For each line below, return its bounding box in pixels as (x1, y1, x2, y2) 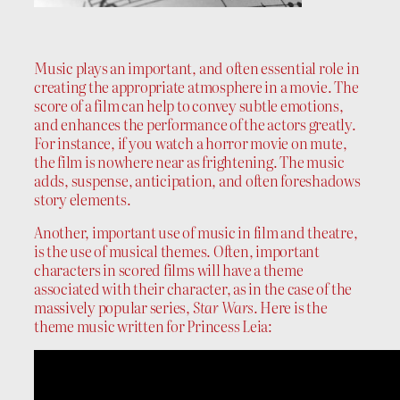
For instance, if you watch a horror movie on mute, (34, 131, 348, 154)
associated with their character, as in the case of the (34, 277, 353, 299)
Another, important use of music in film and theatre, (34, 221, 358, 243)
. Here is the (253, 296, 328, 318)
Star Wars (192, 296, 254, 318)
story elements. (34, 187, 131, 210)
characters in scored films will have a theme (34, 258, 304, 280)
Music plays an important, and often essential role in (34, 56, 360, 79)
